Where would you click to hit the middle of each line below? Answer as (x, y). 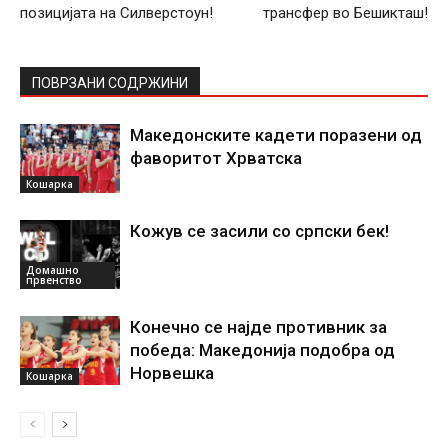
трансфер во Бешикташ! (345, 12)
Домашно (52, 269)
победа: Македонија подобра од (262, 349)
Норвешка (172, 372)
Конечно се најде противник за (258, 326)
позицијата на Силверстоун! (116, 12)
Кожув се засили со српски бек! (259, 230)
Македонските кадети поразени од (276, 134)
